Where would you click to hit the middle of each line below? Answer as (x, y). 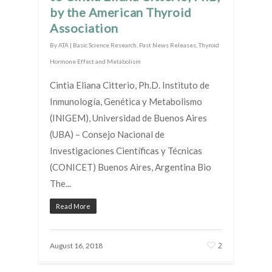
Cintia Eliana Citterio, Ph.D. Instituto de (130, 85)
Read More (73, 206)
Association (84, 28)
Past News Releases (168, 45)
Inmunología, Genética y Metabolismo (126, 101)
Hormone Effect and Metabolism (95, 61)
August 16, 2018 (76, 245)
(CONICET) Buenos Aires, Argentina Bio (131, 167)
